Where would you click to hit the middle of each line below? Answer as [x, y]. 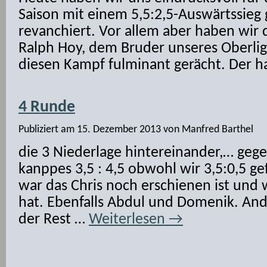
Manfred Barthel [218, 130]
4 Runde [47, 107]
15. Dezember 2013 [119, 130]
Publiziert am [46, 130]
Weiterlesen [129, 220]
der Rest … [54, 220]
